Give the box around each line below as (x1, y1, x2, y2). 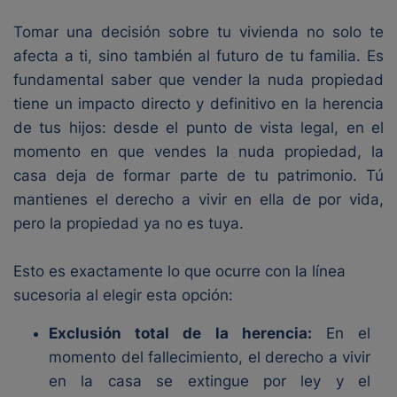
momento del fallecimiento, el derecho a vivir (49, 348, 370, 366)
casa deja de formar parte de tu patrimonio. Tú (13, 167, 384, 184)
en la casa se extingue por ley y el (49, 372, 370, 390)
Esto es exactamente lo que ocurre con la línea (13, 262, 346, 280)
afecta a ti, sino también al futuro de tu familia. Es (13, 47, 384, 65)
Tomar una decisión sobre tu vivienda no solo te (13, 23, 384, 41)
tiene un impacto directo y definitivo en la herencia (13, 95, 384, 113)
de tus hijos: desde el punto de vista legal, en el (13, 119, 384, 136)
